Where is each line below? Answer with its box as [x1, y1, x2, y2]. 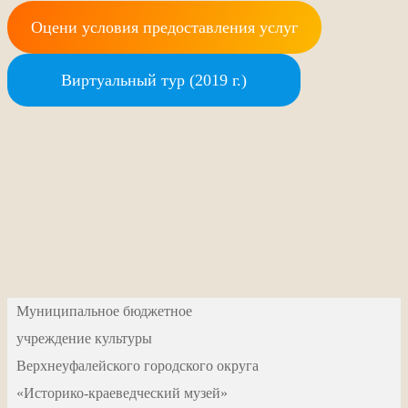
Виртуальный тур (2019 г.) [60, 71, 247, 90]
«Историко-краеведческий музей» [16, 385, 228, 402]
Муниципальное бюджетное [16, 303, 192, 320]
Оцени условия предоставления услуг [30, 18, 298, 37]
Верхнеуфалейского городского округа [16, 358, 259, 374]
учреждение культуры [16, 331, 152, 347]
